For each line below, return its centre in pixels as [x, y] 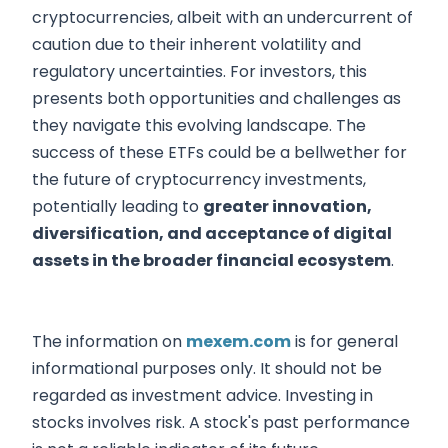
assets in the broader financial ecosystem [211, 260]
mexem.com [238, 341]
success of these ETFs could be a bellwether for [219, 152]
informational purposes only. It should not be [207, 368]
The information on [109, 341]
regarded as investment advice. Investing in [202, 395]
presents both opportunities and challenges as [216, 98]
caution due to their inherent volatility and [196, 44]
